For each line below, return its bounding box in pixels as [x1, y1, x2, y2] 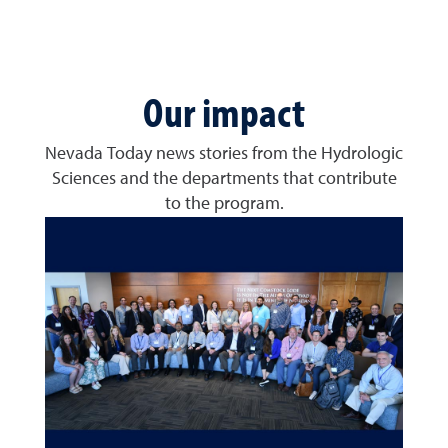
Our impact [143, 83, 305, 138]
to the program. [164, 194, 284, 213]
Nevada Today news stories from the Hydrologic [45, 144, 403, 163]
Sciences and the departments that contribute [51, 169, 397, 188]
